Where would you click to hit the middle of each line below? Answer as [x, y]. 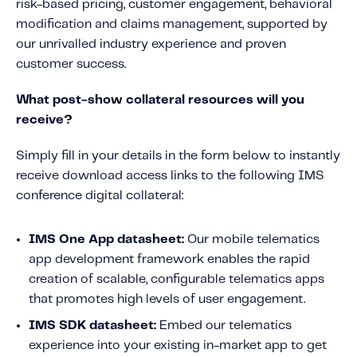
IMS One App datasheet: [108, 239]
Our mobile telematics [253, 239]
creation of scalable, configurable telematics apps [177, 279]
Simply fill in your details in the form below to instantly [178, 155]
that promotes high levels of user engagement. [167, 299]
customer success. [71, 64]
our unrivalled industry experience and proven [151, 44]
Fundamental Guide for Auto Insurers [163, 12]
